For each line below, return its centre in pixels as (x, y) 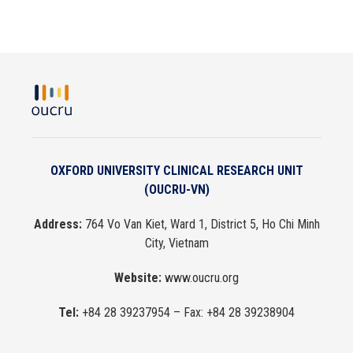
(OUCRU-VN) (176, 189)
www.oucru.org (202, 277)
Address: (58, 224)
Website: (138, 277)
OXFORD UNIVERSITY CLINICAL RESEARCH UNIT (176, 170)
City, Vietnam (176, 243)
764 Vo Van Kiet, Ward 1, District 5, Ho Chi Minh (201, 224)
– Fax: (188, 312)
